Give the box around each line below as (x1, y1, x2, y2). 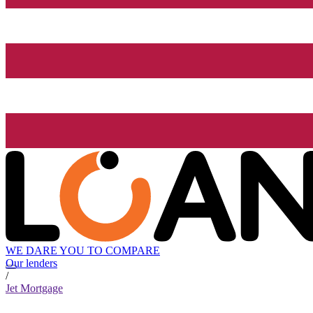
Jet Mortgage (6, 282, 63, 295)
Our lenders (6, 257, 57, 270)
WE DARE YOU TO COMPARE (6, 245, 160, 257)
